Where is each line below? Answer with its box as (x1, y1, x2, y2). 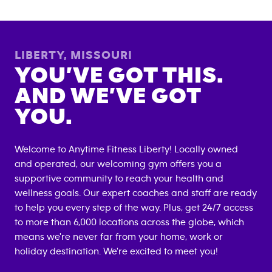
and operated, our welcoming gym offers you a (15, 158, 222, 169)
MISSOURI (70, 49, 132, 61)
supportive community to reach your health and (15, 173, 223, 183)
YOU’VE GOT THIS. (15, 63, 224, 87)
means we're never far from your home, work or (15, 231, 223, 242)
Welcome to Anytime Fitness (15, 144, 139, 154)
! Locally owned (169, 144, 238, 154)
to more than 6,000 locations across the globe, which (15, 217, 244, 227)
